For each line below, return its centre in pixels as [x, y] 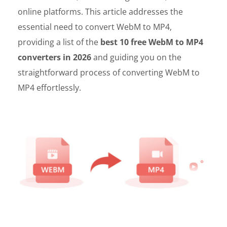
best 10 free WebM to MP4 [152, 42]
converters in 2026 [54, 57]
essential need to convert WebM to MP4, [95, 27]
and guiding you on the [136, 57]
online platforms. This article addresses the [100, 12]
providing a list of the [59, 42]
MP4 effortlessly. [49, 88]
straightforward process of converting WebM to [109, 72]
